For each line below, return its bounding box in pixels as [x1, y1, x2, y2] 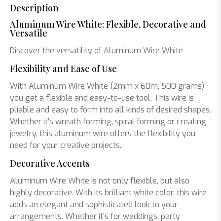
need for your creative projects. [10, 140, 121, 150]
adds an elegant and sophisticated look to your [10, 199, 178, 210]
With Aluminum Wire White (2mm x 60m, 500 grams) [10, 81, 204, 91]
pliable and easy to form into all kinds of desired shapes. [10, 105, 211, 115]
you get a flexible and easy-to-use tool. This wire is [10, 93, 194, 103]
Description [10, 2, 59, 14]
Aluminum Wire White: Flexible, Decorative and [10, 18, 206, 30]
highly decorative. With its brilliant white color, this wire [10, 187, 207, 198]
